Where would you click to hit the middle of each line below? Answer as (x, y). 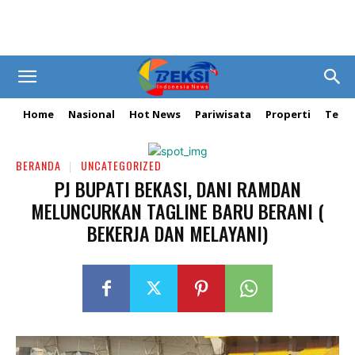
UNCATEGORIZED (121, 165)
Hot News (155, 114)
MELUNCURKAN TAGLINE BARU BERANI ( (177, 210)
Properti (288, 114)
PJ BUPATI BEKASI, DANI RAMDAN (177, 188)
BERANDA (38, 165)
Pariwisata (223, 114)
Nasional (92, 114)
